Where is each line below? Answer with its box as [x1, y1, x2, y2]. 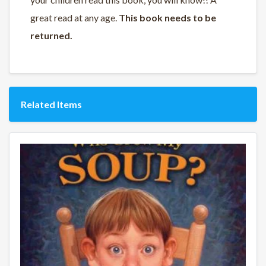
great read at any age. [30, 11, 119, 23]
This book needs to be [119, 11, 216, 23]
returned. [30, 29, 74, 41]
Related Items [21, 99, 82, 110]
